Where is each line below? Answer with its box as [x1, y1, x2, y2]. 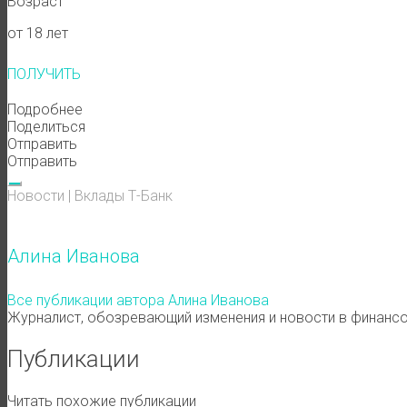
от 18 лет [7, 24, 68, 42]
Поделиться [7, 117, 85, 135]
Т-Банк [128, 186, 173, 204]
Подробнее [7, 100, 83, 118]
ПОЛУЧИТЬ [7, 65, 81, 83]
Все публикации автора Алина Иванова [7, 291, 269, 309]
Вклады [74, 186, 124, 204]
